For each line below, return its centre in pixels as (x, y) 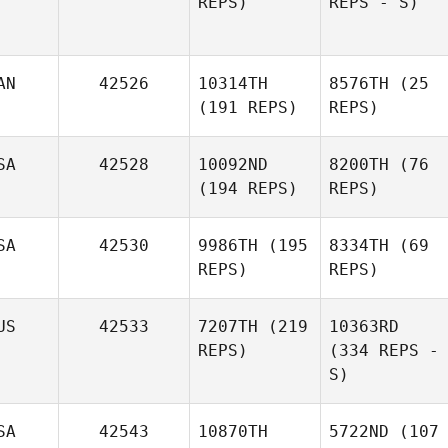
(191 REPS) (248, 107)
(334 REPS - (384, 350)
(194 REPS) (248, 188)
